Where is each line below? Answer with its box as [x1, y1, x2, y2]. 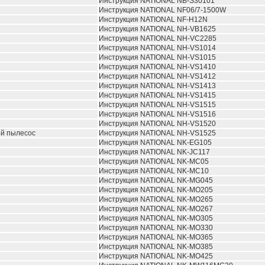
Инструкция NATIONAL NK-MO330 [99, 224, 213, 232]
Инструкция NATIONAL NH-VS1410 [99, 63, 216, 71]
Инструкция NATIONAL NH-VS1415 [99, 91, 216, 99]
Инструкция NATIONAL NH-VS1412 [99, 72, 216, 80]
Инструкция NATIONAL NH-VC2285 [99, 34, 216, 43]
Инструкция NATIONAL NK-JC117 [99, 148, 210, 156]
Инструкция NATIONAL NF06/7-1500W [99, 6, 226, 14]
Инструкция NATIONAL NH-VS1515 [99, 101, 216, 109]
